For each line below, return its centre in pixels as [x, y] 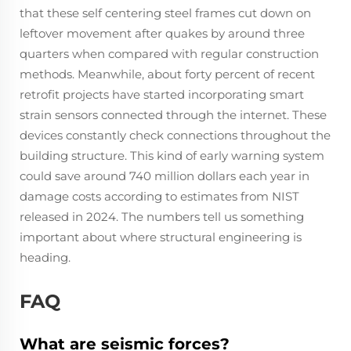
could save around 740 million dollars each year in [165, 175]
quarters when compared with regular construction [169, 53]
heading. [45, 257]
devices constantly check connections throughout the [175, 135]
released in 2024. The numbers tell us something [162, 216]
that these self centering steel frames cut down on [165, 13]
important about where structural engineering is [161, 237]
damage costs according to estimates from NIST [159, 196]
